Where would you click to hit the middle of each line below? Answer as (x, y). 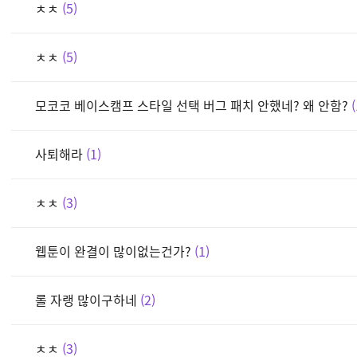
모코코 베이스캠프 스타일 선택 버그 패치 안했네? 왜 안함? (192, 105)
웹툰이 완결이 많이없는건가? (113, 251)
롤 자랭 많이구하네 (88, 299)
